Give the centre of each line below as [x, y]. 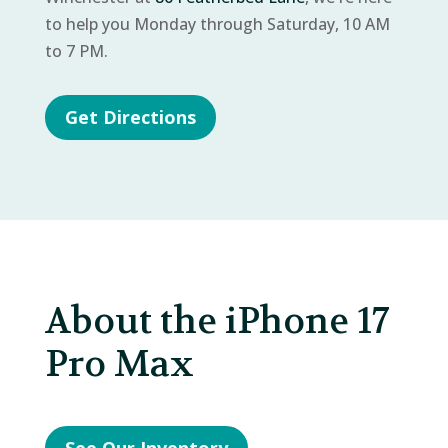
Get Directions [130, 117]
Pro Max [119, 363]
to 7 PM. [76, 51]
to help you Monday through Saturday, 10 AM [217, 24]
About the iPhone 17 [216, 320]
